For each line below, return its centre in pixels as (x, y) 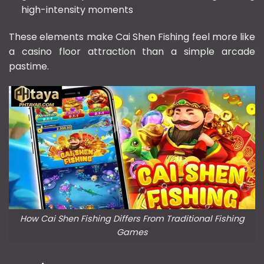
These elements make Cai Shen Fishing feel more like (132, 37)
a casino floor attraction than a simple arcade (132, 51)
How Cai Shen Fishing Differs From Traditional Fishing (132, 219)
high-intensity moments (77, 9)
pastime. (29, 66)
